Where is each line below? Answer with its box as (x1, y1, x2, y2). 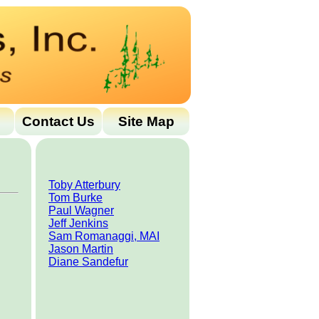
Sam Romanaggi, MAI (48, 230, 159, 242)
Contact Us (22, 114, 95, 129)
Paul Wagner (48, 204, 114, 216)
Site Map (117, 114, 174, 129)
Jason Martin (48, 243, 113, 255)
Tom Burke (48, 192, 103, 204)
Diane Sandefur (48, 256, 128, 268)
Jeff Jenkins (48, 217, 108, 229)
